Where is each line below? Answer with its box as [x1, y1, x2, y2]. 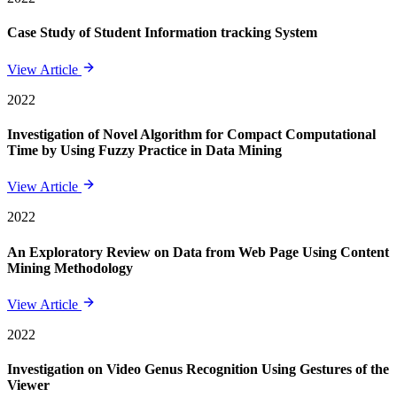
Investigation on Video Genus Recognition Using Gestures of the [7, 362, 389, 378]
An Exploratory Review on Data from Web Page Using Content [7, 244, 389, 260]
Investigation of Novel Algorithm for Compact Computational [7, 126, 376, 142]
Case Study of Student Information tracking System [7, 25, 317, 41]
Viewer [7, 378, 50, 393]
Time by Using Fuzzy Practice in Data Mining [7, 142, 282, 158]
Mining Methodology [7, 260, 133, 276]
